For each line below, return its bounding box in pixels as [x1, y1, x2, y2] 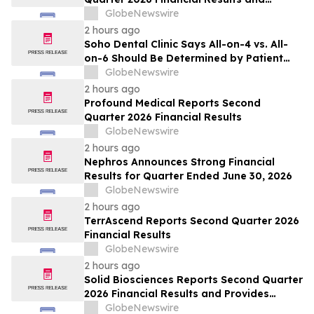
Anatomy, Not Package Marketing [84, 66, 260, 79]
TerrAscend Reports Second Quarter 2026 [84, 214, 299, 228]
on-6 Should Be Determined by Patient [84, 52, 283, 65]
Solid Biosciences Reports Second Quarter [84, 273, 303, 287]
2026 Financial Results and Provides [84, 287, 269, 301]
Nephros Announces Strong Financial [84, 156, 275, 169]
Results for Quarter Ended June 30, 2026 [84, 170, 292, 183]
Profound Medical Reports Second [84, 97, 261, 110]
